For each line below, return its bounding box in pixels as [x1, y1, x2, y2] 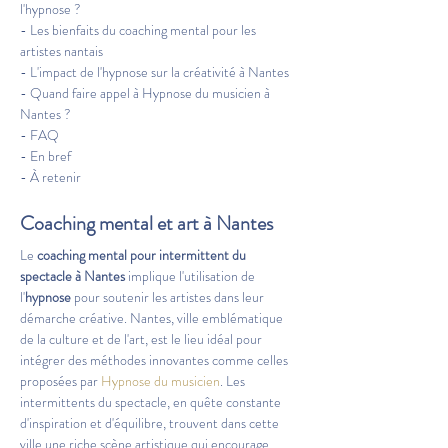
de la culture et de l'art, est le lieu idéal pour [20, 329, 265, 349]
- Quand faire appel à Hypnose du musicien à [20, 83, 273, 103]
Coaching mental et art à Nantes [20, 209, 273, 238]
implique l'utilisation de [125, 266, 258, 286]
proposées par [20, 371, 101, 391]
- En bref [20, 146, 71, 166]
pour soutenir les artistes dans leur [71, 287, 267, 307]
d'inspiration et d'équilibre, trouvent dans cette [20, 413, 282, 433]
